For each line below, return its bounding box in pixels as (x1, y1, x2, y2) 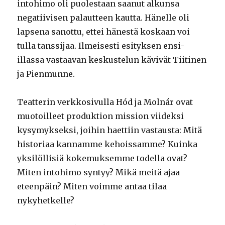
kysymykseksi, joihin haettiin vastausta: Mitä (17, 125, 202, 135)
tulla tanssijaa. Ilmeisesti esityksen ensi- (17, 40, 185, 51)
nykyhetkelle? (17, 195, 75, 205)
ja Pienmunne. (17, 68, 75, 79)
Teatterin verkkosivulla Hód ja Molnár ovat (17, 96, 193, 107)
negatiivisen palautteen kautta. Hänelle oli (17, 12, 190, 23)
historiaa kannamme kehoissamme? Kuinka (17, 139, 198, 149)
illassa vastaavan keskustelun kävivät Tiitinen (17, 54, 207, 65)
